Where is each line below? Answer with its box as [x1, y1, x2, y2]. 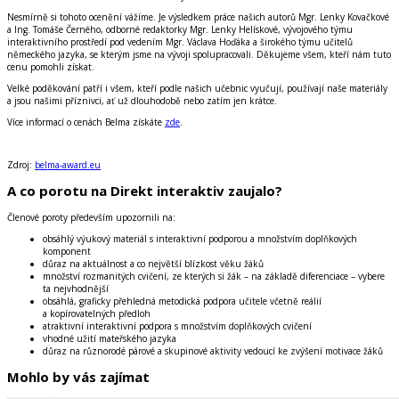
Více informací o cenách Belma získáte [7, 115, 165, 128]
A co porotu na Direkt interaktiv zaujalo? [7, 182, 282, 200]
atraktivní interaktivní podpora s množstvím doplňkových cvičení [43, 319, 312, 332]
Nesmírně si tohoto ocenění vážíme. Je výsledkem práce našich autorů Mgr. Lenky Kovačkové [7, 10, 389, 23]
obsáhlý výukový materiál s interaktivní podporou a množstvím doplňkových [43, 232, 357, 245]
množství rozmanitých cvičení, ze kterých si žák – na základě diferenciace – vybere [43, 269, 385, 282]
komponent [43, 244, 91, 257]
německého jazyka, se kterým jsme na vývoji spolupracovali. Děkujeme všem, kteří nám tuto [7, 47, 391, 61]
